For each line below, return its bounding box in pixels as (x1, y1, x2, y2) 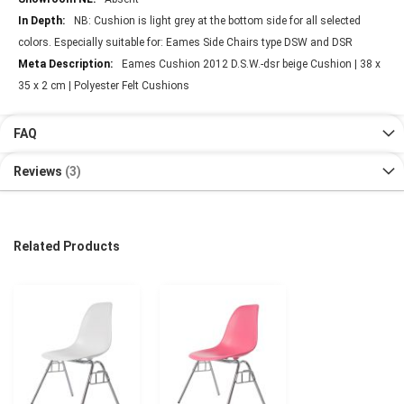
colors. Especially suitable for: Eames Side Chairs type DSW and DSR (18, 36, 353, 50)
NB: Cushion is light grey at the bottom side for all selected (74, 14, 361, 28)
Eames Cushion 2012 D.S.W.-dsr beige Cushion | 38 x (122, 58, 381, 71)
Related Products (14, 239, 120, 254)
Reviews (14, 164, 65, 179)
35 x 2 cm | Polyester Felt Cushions (18, 79, 189, 93)
